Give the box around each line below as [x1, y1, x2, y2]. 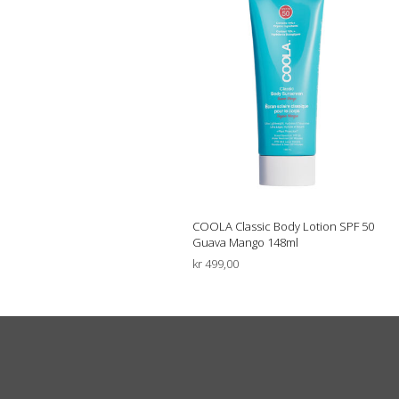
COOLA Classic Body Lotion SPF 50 [191, 217, 374, 234]
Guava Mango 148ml [191, 233, 298, 250]
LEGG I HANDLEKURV [191, 281, 303, 297]
